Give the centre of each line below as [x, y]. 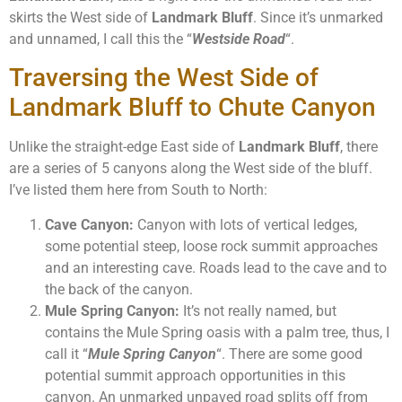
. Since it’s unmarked [318, 18]
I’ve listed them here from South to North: [138, 190]
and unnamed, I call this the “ [100, 39]
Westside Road [239, 39]
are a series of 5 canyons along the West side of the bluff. [191, 169]
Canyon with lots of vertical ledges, [245, 224]
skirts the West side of [80, 18]
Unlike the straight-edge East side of [124, 147]
